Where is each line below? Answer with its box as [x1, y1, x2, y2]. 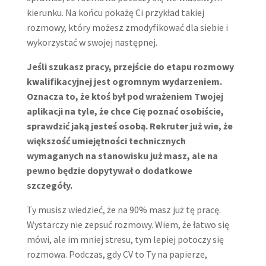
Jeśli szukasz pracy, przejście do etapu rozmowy [26, 60, 234, 72]
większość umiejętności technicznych [26, 134, 186, 147]
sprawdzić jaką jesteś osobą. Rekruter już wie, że [26, 119, 233, 132]
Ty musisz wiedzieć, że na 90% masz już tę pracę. [26, 203, 221, 216]
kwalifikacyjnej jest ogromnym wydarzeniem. [26, 75, 222, 87]
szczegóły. [26, 179, 72, 191]
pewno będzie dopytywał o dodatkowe [26, 164, 192, 176]
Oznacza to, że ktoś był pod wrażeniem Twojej [26, 90, 223, 102]
